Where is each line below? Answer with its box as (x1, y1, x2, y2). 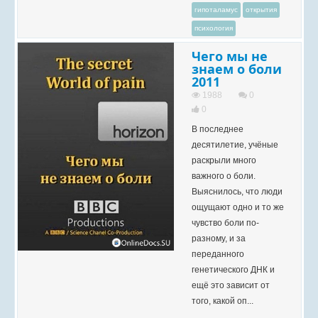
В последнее (192, 124, 243, 134)
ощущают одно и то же (192, 202, 284, 212)
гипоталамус (194, 6, 238, 13)
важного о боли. (192, 171, 256, 181)
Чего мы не (192, 48, 268, 65)
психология (194, 24, 233, 32)
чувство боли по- (192, 218, 259, 228)
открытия (246, 6, 277, 13)
